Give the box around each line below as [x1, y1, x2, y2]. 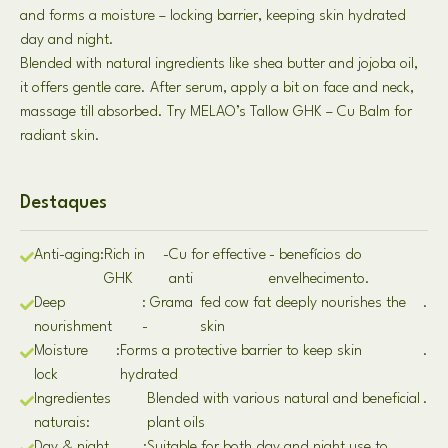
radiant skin [20, 129, 95, 144]
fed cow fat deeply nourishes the [200, 296, 407, 311]
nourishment [34, 320, 112, 335]
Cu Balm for [337, 105, 412, 120]
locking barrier [170, 9, 258, 24]
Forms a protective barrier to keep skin [119, 344, 362, 359]
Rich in [104, 248, 145, 263]
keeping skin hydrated [266, 9, 406, 24]
